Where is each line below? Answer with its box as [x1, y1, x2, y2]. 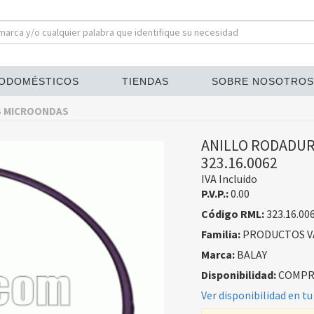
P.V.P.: [200, 186, 228, 200]
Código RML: [200, 207, 264, 221]
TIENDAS [121, 76, 169, 87]
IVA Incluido [200, 172, 257, 186]
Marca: [200, 247, 235, 261]
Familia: [200, 227, 240, 241]
